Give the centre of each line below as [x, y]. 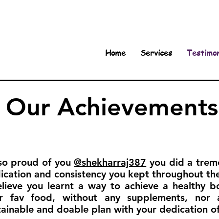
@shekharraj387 [110, 162]
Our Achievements [112, 107]
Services [156, 53]
